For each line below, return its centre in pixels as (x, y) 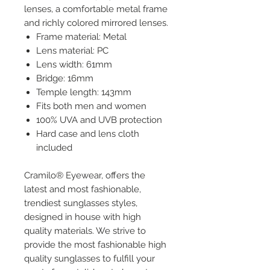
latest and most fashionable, (83, 189)
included (54, 148)
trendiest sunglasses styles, (81, 203)
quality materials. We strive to (85, 231)
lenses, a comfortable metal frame (96, 9)
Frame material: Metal (81, 37)
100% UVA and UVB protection (99, 120)
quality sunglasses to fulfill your (89, 259)
